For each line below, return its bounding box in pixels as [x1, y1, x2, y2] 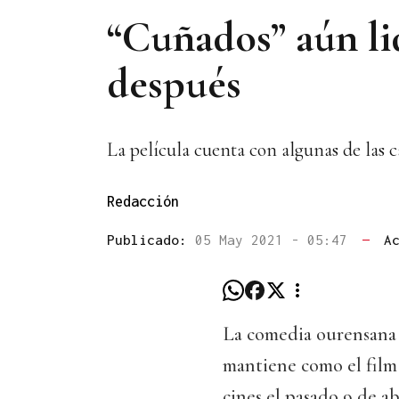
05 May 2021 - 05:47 [195, 232, 355, 248]
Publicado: [107, 232, 195, 248]
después [107, 57, 241, 110]
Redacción [107, 193, 179, 210]
